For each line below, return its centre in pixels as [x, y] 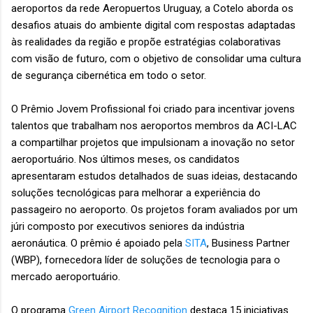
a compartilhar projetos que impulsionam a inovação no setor [153, 143]
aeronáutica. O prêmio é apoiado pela [98, 243]
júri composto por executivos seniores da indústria [128, 227]
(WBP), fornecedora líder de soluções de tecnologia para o [146, 260]
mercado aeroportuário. [67, 277]
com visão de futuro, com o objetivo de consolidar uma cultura [156, 59]
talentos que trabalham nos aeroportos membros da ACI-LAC [154, 126]
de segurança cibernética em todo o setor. [110, 76]
